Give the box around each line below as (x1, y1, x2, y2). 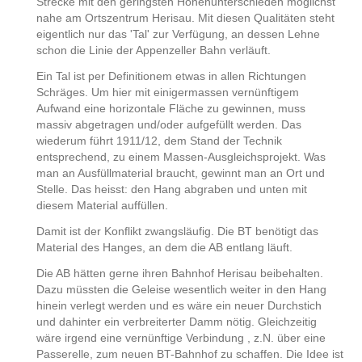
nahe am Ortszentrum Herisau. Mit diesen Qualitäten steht (36, 11, 335, 25)
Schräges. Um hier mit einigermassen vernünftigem (36, 86, 299, 99)
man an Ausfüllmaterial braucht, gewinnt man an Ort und (36, 166, 325, 180)
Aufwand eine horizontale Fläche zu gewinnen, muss (36, 102, 305, 116)
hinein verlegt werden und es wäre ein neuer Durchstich (36, 299, 322, 313)
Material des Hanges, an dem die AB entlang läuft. (36, 241, 293, 255)
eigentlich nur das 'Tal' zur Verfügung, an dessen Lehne (36, 27, 320, 41)
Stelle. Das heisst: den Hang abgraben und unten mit (36, 183, 307, 196)
